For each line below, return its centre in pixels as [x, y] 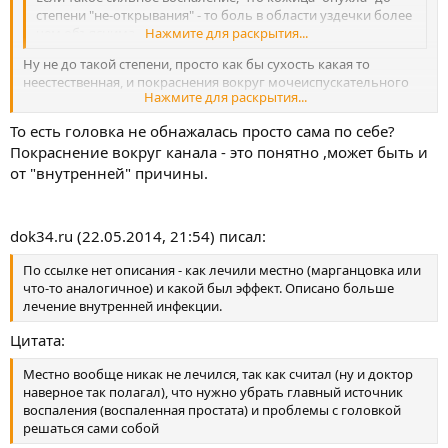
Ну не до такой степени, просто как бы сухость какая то [196, 64]
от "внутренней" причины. [109, 172]
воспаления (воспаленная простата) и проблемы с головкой [212, 410]
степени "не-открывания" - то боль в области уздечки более [224, 14]
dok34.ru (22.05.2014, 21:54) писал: [138, 235]
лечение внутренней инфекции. [122, 306]
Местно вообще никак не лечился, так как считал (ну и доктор [218, 374]
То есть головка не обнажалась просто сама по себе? [202, 130]
